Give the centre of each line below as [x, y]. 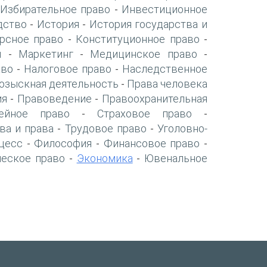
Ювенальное [176, 158]
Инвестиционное [165, 9]
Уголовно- [183, 128]
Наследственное [165, 69]
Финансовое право [152, 143]
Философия [63, 143]
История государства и [148, 24]
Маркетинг [46, 54]
